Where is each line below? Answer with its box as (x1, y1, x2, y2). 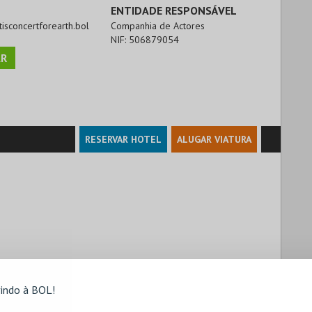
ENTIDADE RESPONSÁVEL (111, 3, 237, 17)
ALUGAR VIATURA (177, 132, 251, 146)
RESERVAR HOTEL (85, 132, 162, 146)
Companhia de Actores (111, 19, 205, 32)
